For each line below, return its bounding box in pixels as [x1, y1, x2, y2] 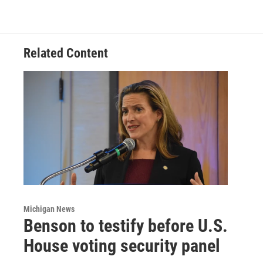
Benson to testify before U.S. [23, 215, 228, 237]
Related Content [23, 46, 108, 61]
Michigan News [23, 204, 75, 214]
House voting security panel [23, 235, 220, 257]
